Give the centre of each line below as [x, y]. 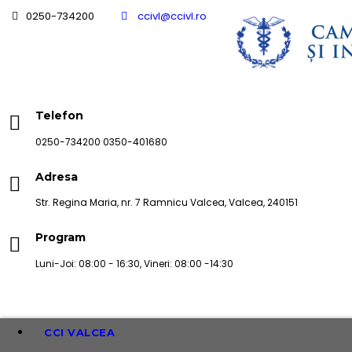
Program [60, 238]
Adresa [57, 176]
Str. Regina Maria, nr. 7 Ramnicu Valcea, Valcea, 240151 [167, 203]
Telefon [59, 115]
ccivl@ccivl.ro [171, 16]
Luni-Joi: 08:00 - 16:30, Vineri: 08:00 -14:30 [134, 263]
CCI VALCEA [79, 332]
